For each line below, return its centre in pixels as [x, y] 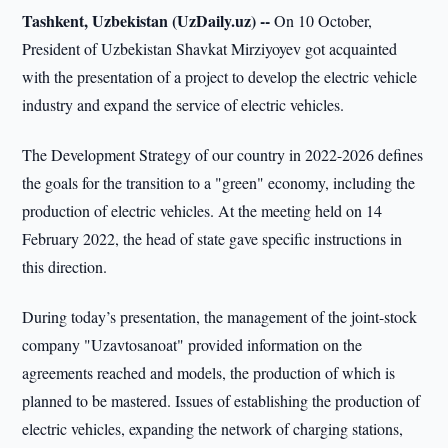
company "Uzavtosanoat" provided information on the [192, 344]
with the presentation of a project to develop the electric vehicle [220, 76]
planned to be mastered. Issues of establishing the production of [221, 400]
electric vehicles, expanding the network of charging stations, [213, 428]
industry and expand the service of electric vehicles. [183, 104]
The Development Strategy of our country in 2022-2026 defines [223, 154]
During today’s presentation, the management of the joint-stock [220, 316]
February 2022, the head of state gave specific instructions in [212, 238]
